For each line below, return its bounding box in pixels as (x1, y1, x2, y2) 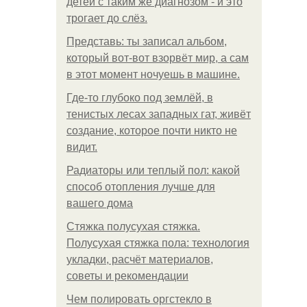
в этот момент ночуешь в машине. (66, 69, 240, 80)
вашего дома (66, 197, 133, 209)
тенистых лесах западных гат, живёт (66, 108, 251, 120)
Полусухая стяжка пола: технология (66, 237, 249, 249)
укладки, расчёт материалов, (66, 254, 213, 265)
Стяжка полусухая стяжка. (66, 221, 200, 232)
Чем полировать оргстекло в (66, 293, 212, 305)
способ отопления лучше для (66, 181, 215, 193)
